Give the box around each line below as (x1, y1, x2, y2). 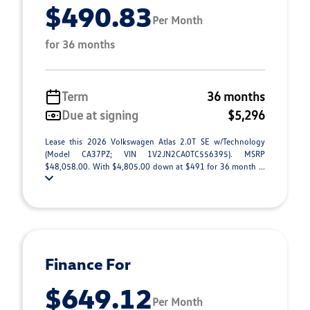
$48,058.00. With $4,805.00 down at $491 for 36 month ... (45, 161, 265, 172)
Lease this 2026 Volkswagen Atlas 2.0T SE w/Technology (45, 136, 265, 147)
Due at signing (62, 107, 138, 122)
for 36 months (45, 37, 115, 51)
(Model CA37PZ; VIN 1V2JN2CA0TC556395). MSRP (45, 149, 265, 159)
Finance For (45, 254, 131, 273)
